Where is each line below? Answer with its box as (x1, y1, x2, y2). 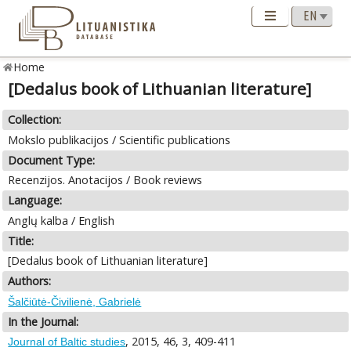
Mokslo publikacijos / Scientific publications (8, 132, 231, 147)
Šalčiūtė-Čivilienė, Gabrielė (8, 295, 142, 308)
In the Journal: (8, 313, 79, 329)
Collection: (8, 112, 62, 128)
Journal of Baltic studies (8, 335, 126, 349)
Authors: (8, 273, 52, 289)
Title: (8, 233, 34, 248)
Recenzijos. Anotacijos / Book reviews (8, 172, 203, 188)
